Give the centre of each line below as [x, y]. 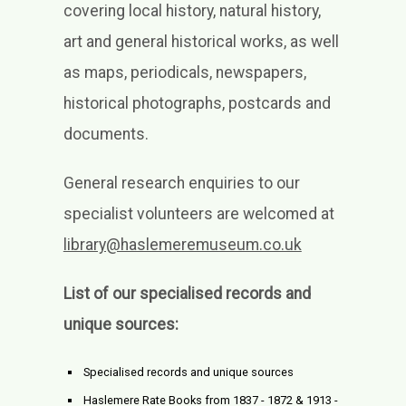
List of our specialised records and [187, 294]
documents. [106, 134]
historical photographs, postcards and [197, 103]
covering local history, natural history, [192, 11]
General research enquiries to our [181, 183]
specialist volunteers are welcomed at [198, 214]
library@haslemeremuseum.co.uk [182, 245]
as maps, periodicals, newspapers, [184, 72]
